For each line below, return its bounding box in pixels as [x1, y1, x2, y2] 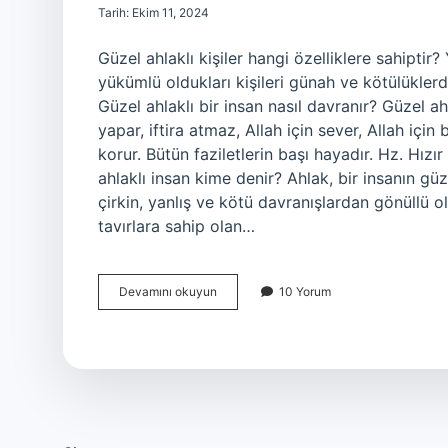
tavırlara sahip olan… [98, 216, 255, 236]
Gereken [216, 373, 264, 388]
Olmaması [216, 355, 271, 370]
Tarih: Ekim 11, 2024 [98, 5, 209, 20]
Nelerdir [216, 409, 260, 424]
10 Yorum [279, 284, 331, 299]
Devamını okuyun [119, 284, 217, 299]
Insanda [216, 337, 260, 352]
